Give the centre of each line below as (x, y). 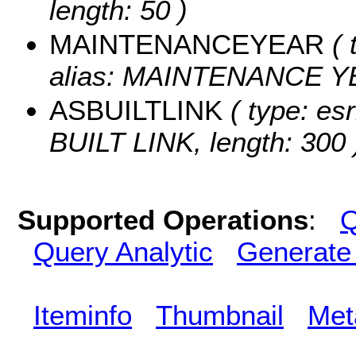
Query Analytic (123, 251)
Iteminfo (83, 315)
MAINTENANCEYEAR (187, 44)
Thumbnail (220, 315)
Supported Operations (163, 219)
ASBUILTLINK (136, 110)
